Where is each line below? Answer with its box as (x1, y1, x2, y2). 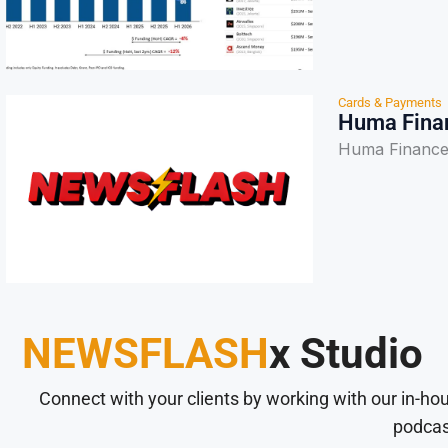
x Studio (269, 328, 423, 378)
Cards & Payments (338, 94, 442, 110)
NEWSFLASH (22, 328, 269, 378)
